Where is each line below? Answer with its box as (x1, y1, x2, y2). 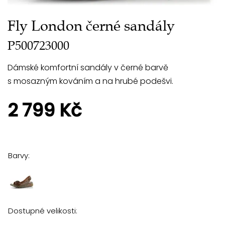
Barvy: (8, 150, 30, 161)
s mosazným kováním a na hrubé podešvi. (8, 75, 173, 87)
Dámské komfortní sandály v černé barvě (8, 61, 168, 73)
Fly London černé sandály (8, 17, 175, 35)
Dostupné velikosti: (8, 205, 77, 216)
